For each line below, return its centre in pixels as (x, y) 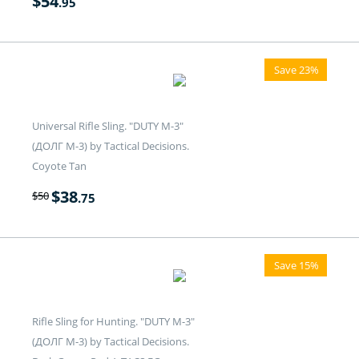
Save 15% (296, 266)
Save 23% (296, 70)
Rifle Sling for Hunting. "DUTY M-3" (113, 322)
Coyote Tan (59, 166)
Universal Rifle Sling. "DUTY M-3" (108, 126)
